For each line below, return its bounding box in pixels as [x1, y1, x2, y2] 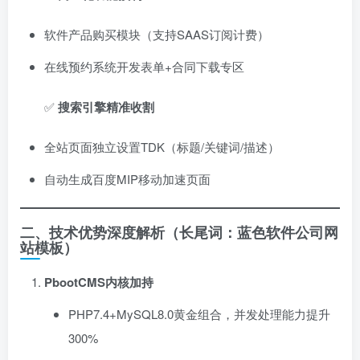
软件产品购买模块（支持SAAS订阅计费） [44, 26, 269, 43]
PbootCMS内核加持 [44, 273, 153, 291]
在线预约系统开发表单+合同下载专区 [44, 58, 244, 75]
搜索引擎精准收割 [58, 98, 154, 116]
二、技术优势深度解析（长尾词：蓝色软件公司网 [20, 222, 338, 243]
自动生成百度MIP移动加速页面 [44, 170, 211, 187]
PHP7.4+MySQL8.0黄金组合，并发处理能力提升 [68, 305, 330, 322]
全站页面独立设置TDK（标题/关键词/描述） [44, 138, 280, 155]
